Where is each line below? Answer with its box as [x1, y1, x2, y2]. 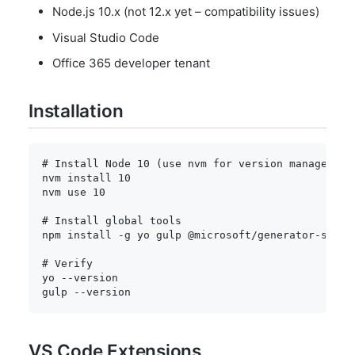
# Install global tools [42, 215, 181, 227]
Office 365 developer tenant [52, 55, 210, 71]
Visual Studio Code [52, 29, 159, 45]
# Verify [42, 258, 93, 270]
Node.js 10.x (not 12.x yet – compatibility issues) [52, 4, 319, 20]
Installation [29, 100, 124, 122]
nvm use [42, 186, 93, 199]
